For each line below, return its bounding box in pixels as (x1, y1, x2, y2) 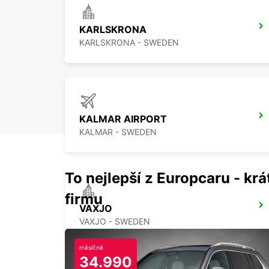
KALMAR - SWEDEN (79, 127, 157, 138)
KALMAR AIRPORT (79, 113, 167, 125)
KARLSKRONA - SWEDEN (79, 37, 179, 48)
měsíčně (79, 244, 103, 252)
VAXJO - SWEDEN (79, 216, 150, 227)
